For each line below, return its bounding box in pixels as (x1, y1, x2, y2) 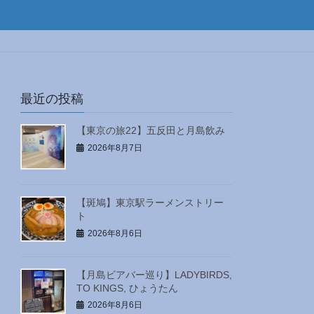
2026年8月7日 (88, 142, 143, 153)
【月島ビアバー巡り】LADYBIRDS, (76, 268, 233, 280)
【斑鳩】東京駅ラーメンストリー (76, 196, 224, 208)
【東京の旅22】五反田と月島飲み (76, 125, 226, 137)
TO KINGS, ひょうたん (76, 282, 179, 294)
